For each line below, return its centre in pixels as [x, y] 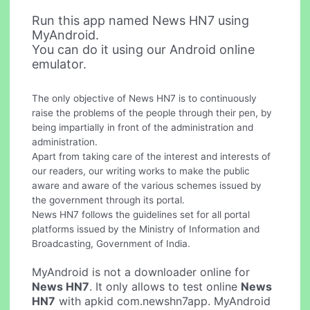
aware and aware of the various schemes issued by [147, 185]
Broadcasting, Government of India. [111, 243]
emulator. [60, 64]
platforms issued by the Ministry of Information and [146, 229]
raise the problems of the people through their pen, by [152, 112]
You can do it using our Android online [144, 49]
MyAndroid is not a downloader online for [141, 272]
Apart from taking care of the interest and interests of [152, 156]
